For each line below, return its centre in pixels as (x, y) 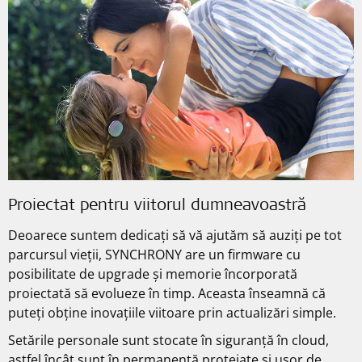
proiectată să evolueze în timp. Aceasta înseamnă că (167, 293)
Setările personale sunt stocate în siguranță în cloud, (168, 340)
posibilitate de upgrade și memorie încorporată (153, 274)
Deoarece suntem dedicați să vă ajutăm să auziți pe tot (175, 235)
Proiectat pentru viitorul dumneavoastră (157, 206)
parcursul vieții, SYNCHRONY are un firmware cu (154, 254)
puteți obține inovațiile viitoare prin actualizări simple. (172, 312)
